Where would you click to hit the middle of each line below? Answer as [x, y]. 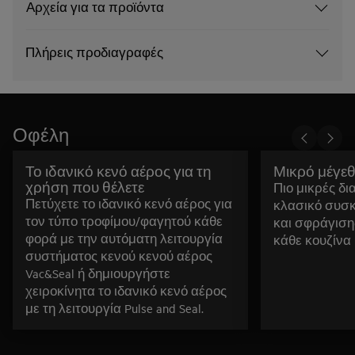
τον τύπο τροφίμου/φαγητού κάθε [124, 221]
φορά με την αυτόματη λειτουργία [124, 238]
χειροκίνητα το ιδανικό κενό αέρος [126, 290]
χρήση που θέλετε [85, 187]
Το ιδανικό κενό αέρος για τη [118, 171]
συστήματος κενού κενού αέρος [119, 256]
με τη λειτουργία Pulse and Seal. [115, 308]
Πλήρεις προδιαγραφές [94, 52]
